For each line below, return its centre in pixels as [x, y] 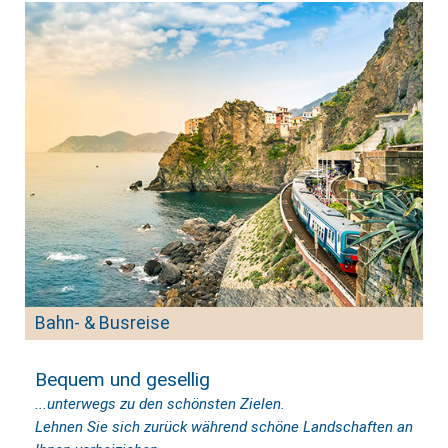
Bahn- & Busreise [102, 323]
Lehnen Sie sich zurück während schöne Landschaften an [224, 427]
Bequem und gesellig [122, 380]
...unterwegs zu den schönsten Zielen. [160, 404]
